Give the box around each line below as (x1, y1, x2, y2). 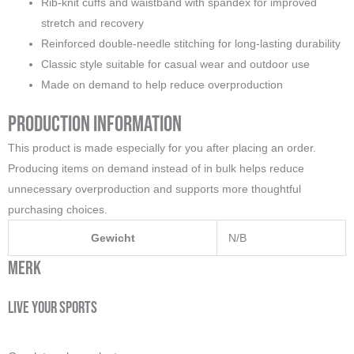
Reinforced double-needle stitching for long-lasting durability (41, 37, 341, 51)
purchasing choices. (8, 203, 107, 217)
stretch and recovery (41, 17, 144, 30)
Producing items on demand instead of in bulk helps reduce (8, 162, 304, 175)
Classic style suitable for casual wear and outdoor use (41, 58, 310, 71)
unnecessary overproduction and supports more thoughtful (8, 183, 301, 196)
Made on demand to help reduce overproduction (41, 78, 283, 92)
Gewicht (90, 232, 135, 245)
